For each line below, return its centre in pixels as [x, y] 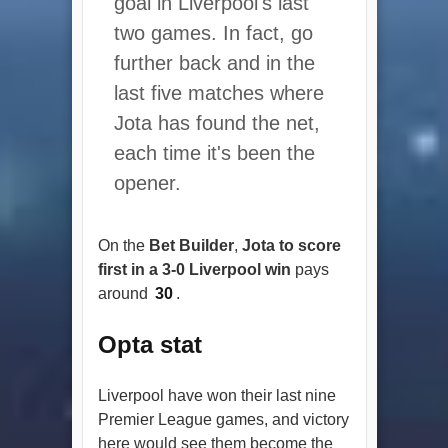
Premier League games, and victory [223, 419]
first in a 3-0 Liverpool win [194, 269]
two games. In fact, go [213, 32]
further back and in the [214, 62]
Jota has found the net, [216, 122]
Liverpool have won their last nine [216, 395]
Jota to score [291, 245]
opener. [147, 182]
